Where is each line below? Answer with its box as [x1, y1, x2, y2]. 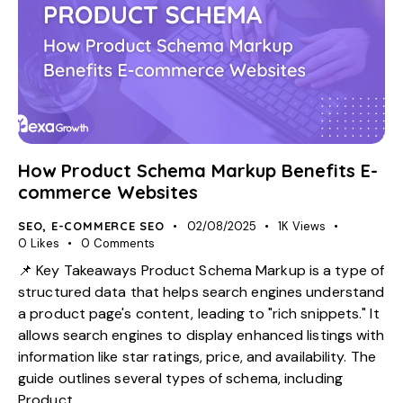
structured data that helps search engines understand [18, 282, 385, 302]
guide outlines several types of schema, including [18, 369, 343, 389]
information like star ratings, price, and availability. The [18, 347, 376, 367]
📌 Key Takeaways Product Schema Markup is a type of [18, 261, 385, 281]
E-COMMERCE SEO [50, 218, 165, 233]
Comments [93, 235, 155, 251]
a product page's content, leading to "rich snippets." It [18, 304, 380, 324]
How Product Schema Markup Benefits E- [18, 158, 378, 182]
